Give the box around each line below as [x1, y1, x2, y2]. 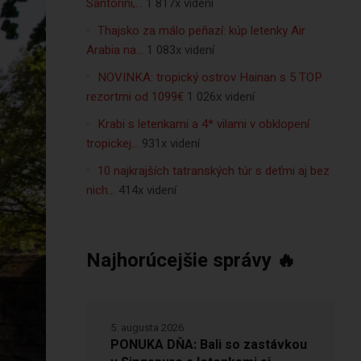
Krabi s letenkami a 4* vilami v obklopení [97, 115, 309, 133]
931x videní [141, 135, 200, 152]
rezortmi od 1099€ [85, 88, 184, 106]
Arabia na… [85, 41, 143, 59]
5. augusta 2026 [110, 320, 184, 335]
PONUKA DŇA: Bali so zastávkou [110, 335, 307, 355]
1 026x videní [186, 88, 255, 106]
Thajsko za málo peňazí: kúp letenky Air [97, 22, 305, 39]
